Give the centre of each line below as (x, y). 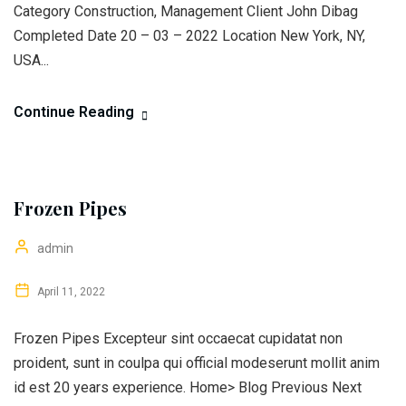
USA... (31, 60)
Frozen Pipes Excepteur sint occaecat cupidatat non (178, 338)
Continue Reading (74, 112)
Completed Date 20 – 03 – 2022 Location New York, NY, (189, 36)
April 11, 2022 (70, 292)
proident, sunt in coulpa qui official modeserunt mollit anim (197, 363)
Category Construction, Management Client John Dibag (186, 11)
